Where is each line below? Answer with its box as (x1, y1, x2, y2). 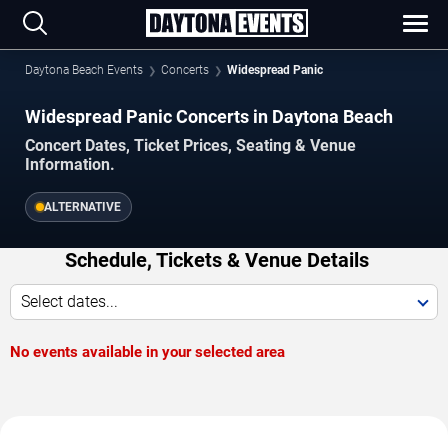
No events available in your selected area (10, 343, 285, 362)
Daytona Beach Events (25, 63, 143, 77)
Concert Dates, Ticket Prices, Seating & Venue (25, 136, 356, 156)
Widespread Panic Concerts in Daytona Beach (25, 106, 393, 127)
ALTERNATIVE (44, 200, 121, 215)
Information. (25, 155, 115, 175)
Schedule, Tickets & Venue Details (64, 248, 369, 273)
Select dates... (21, 292, 118, 312)
